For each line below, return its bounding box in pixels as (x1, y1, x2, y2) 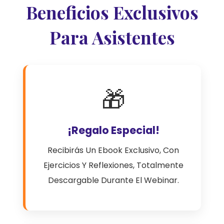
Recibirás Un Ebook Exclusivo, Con (47, 144, 179, 156)
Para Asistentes (49, 25, 175, 49)
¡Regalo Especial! (67, 123, 159, 137)
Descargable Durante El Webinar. (47, 174, 179, 186)
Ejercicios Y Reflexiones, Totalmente (43, 159, 183, 171)
